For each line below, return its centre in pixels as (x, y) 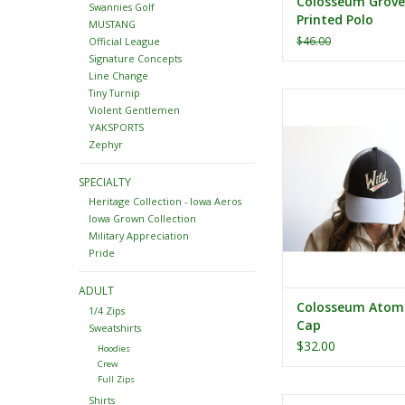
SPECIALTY (105, 183)
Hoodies (113, 348)
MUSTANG (112, 24)
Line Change (118, 76)
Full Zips (116, 379)
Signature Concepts (135, 59)
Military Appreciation (138, 236)
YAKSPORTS (116, 127)
